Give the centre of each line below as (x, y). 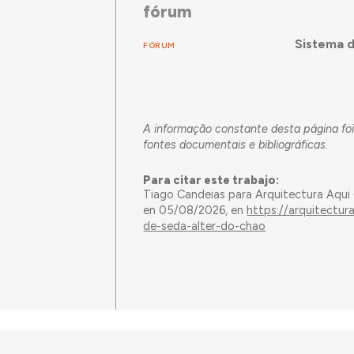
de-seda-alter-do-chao (205, 226)
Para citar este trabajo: (211, 181)
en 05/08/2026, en (195, 211)
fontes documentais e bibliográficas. (236, 144)
